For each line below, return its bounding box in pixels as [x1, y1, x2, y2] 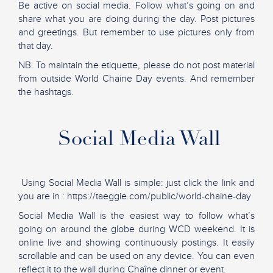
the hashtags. [18, 85, 74, 98]
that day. [18, 39, 53, 52]
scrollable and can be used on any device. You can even [18, 249, 255, 262]
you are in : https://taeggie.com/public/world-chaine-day [18, 190, 251, 202]
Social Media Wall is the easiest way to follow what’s [18, 209, 255, 222]
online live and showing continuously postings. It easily [18, 236, 255, 249]
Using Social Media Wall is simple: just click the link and [18, 176, 255, 189]
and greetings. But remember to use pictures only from [18, 26, 255, 38]
